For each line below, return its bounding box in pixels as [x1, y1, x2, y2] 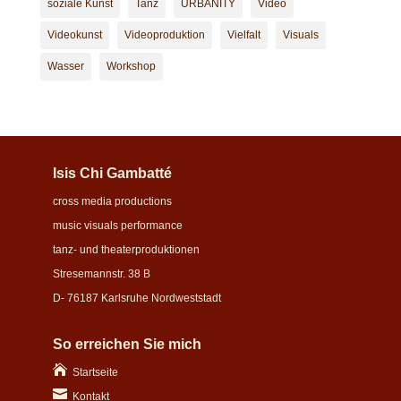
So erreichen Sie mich [53, 337, 202, 353]
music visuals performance [53, 219, 183, 233]
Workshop [106, 59, 156, 73]
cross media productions [53, 195, 173, 209]
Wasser [47, 59, 84, 73]
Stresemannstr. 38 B [53, 268, 151, 281]
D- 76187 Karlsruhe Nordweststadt [53, 292, 222, 305]
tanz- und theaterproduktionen [53, 243, 200, 257]
